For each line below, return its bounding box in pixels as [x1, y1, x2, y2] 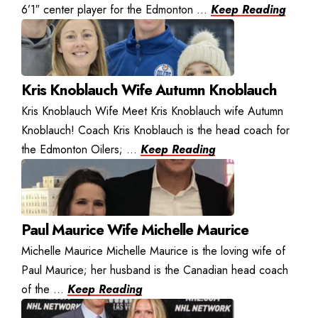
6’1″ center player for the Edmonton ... [21, 1, 211, 18]
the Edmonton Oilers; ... [21, 141, 141, 158]
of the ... [21, 281, 67, 298]
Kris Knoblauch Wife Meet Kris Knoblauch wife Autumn [21, 103, 283, 120]
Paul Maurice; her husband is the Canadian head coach [21, 262, 288, 279]
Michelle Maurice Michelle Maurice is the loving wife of [21, 243, 285, 260]
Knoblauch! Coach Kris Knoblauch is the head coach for [21, 122, 290, 139]
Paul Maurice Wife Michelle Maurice [21, 219, 248, 241]
